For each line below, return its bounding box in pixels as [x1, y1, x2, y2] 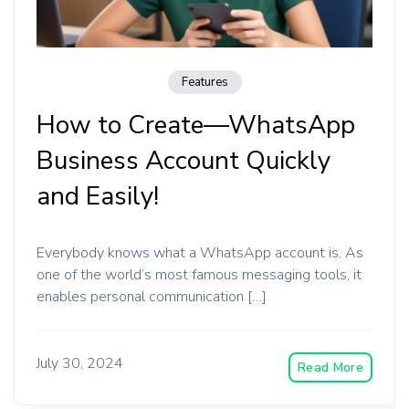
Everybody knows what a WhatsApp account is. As [37, 243, 363, 263]
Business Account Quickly [37, 143, 330, 178]
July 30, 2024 [37, 353, 123, 373]
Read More [297, 359, 363, 376]
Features [181, 74, 228, 90]
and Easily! [37, 179, 159, 214]
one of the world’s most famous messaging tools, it [37, 265, 362, 285]
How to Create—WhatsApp [37, 108, 355, 142]
